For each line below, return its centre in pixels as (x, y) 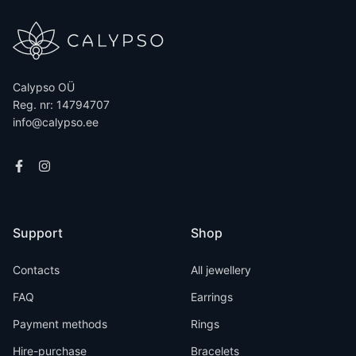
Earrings (212, 297)
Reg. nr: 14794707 (61, 104)
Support (38, 233)
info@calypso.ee (56, 122)
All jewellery (221, 270)
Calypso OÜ (44, 87)
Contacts (36, 270)
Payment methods (60, 324)
